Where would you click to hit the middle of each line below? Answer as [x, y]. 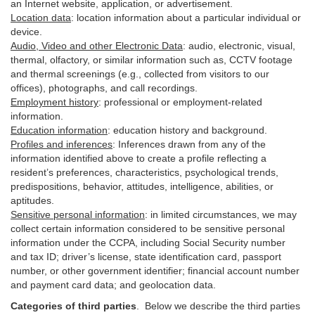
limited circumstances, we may [227, 214]
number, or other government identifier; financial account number [155, 271]
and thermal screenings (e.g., [77, 74]
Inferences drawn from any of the [192, 144]
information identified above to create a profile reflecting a [139, 158]
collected [164, 74]
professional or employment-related [183, 102]
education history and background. [189, 130]
